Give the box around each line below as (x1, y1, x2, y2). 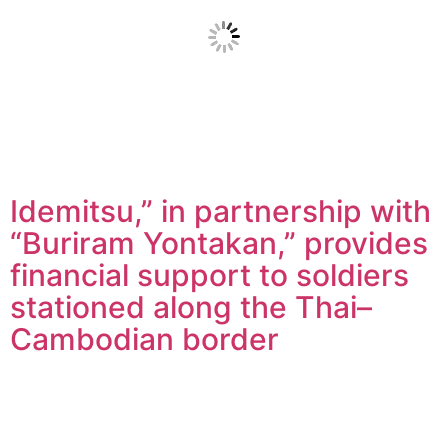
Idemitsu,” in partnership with (10, 192, 431, 229)
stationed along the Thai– (10, 288, 372, 325)
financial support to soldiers (10, 256, 409, 293)
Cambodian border (10, 320, 279, 357)
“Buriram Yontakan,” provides (10, 224, 428, 261)
